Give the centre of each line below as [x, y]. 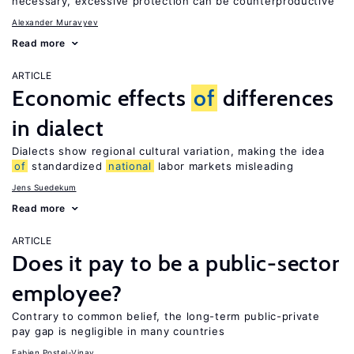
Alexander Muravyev [55, 22]
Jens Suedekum [44, 187]
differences [276, 98]
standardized [67, 166]
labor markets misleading [224, 166]
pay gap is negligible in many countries [119, 331]
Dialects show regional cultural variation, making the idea [168, 151]
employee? [67, 293]
